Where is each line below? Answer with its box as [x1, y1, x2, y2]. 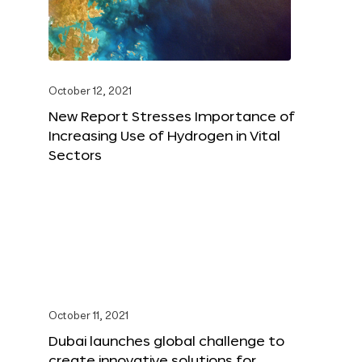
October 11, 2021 [48, 311, 128, 322]
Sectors [48, 147, 102, 163]
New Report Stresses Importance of [48, 108, 295, 124]
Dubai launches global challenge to [48, 333, 284, 349]
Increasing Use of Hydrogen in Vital [48, 128, 280, 144]
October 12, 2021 [48, 86, 132, 98]
